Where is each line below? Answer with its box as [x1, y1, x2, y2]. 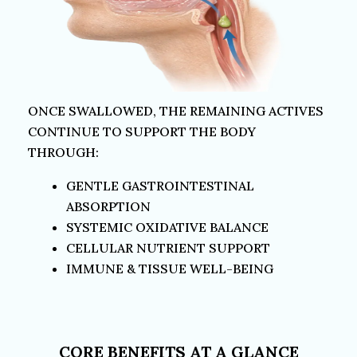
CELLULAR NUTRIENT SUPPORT [66, 240, 270, 256]
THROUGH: [28, 144, 99, 160]
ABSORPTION [66, 198, 151, 214]
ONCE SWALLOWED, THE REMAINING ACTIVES [28, 103, 324, 119]
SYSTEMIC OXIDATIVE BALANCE [66, 219, 269, 235]
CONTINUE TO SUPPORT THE [28, 124, 220, 139]
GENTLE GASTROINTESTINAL [66, 178, 254, 194]
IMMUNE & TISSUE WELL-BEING [66, 261, 273, 277]
